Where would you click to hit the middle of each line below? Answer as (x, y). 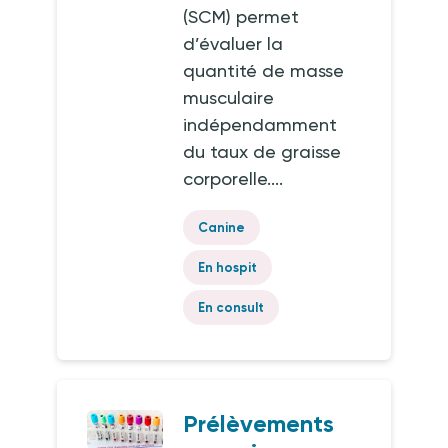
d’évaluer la (233, 43)
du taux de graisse (262, 151)
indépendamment (260, 124)
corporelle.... (233, 178)
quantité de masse (264, 70)
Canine (222, 227)
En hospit (228, 267)
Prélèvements (259, 423)
